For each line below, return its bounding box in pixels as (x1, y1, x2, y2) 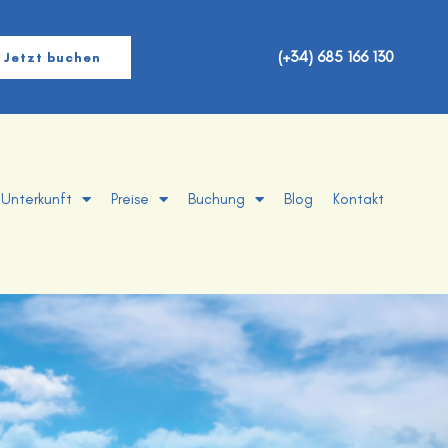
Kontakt (333, 190, 384, 208)
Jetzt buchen (3, 49, 101, 65)
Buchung (188, 190, 245, 208)
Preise (111, 190, 149, 208)
